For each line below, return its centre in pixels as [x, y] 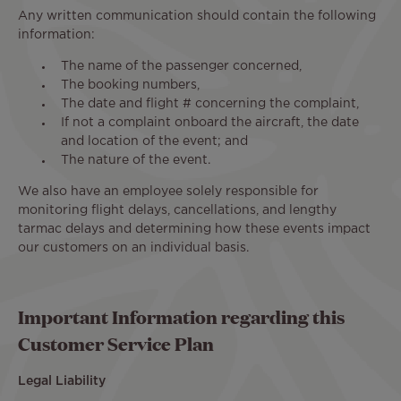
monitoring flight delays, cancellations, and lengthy [177, 210]
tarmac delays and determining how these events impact [194, 229]
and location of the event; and [154, 141]
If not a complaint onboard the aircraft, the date [210, 122]
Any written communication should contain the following [197, 16]
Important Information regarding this [181, 317]
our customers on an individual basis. [133, 247]
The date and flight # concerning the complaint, [210, 103]
